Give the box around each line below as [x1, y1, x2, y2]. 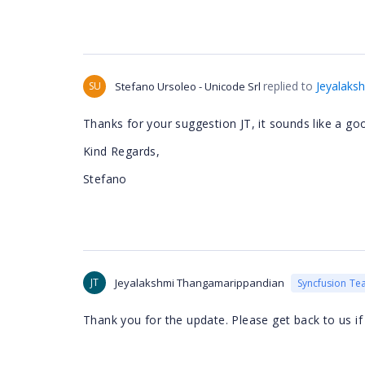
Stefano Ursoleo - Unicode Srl [115, 79, 261, 94]
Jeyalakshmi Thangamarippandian [115, 275, 284, 290]
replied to [263, 78, 316, 94]
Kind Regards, [83, 143, 161, 159]
